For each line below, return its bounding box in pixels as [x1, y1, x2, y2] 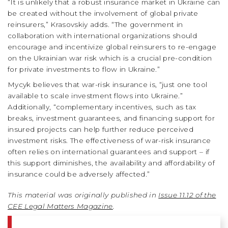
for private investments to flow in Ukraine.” [8, 65, 160, 74]
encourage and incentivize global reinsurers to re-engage [8, 43, 217, 51]
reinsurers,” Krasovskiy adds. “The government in [8, 20, 183, 29]
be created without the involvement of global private [8, 9, 198, 18]
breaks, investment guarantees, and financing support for [8, 114, 215, 123]
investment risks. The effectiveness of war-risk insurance [8, 136, 211, 145]
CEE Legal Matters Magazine [8, 202, 113, 211]
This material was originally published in [8, 191, 159, 199]
